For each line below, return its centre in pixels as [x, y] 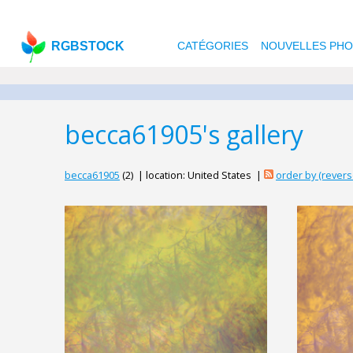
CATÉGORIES [212, 46]
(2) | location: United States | [192, 175]
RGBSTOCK [88, 46]
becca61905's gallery [184, 134]
